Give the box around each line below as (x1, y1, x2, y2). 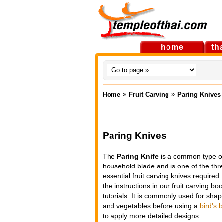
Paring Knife (117, 152, 159, 160)
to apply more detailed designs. (103, 212, 201, 220)
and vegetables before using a (103, 202, 200, 210)
